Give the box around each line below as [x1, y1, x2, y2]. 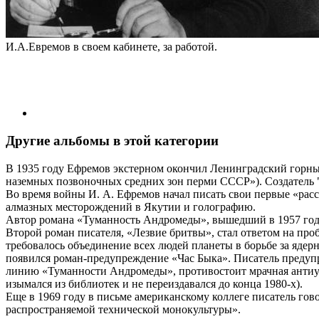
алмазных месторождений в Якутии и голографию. [6, 200, 256, 213]
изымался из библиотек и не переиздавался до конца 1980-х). [6, 277, 303, 290]
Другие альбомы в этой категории [6, 133, 219, 149]
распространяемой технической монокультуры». [6, 303, 241, 315]
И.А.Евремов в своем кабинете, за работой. [6, 41, 217, 53]
